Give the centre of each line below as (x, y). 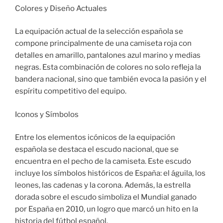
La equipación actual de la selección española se (99, 32)
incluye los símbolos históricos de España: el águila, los (110, 173)
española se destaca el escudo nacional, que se (97, 150)
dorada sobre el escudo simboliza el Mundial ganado (106, 197)
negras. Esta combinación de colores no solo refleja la (108, 67)
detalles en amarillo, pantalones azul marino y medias (108, 56)
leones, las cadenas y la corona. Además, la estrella (103, 185)
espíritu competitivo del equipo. (71, 91)
